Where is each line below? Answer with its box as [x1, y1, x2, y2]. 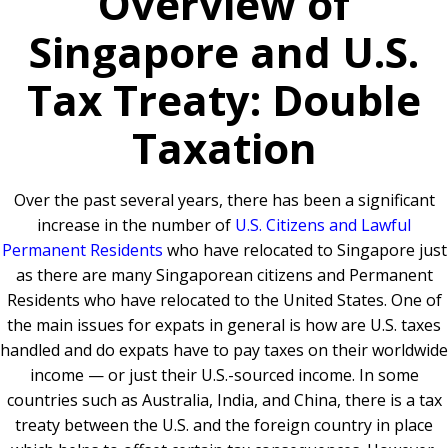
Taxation [131, 119, 317, 177]
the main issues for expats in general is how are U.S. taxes [7, 314, 441, 337]
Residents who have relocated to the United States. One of [6, 289, 442, 312]
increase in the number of [37, 214, 235, 237]
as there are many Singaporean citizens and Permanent [15, 264, 433, 287]
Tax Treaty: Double [27, 71, 421, 129]
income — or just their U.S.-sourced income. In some [29, 364, 419, 387]
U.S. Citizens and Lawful [235, 214, 411, 237]
